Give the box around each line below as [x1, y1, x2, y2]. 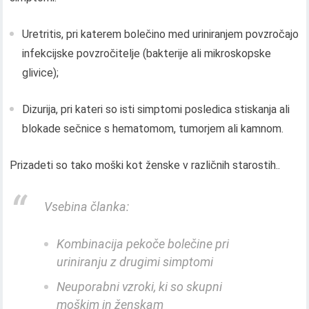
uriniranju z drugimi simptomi [57, 254, 214, 269]
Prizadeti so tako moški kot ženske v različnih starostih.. [10, 159, 281, 172]
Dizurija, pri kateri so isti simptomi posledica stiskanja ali [22, 103, 290, 116]
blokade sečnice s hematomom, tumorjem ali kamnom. [22, 122, 284, 135]
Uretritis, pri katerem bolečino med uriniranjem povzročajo [22, 28, 299, 41]
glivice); [22, 66, 59, 79]
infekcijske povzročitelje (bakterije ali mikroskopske [22, 47, 272, 60]
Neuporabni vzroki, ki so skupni [57, 279, 223, 294]
